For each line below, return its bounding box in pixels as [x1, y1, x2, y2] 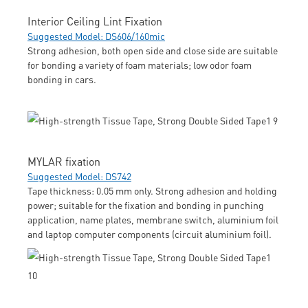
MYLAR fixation [27, 153, 100, 168]
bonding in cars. [27, 72, 96, 85]
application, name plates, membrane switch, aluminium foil [27, 212, 278, 225]
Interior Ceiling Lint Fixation [27, 13, 162, 28]
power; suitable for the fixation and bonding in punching [27, 198, 264, 211]
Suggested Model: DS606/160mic [27, 29, 165, 42]
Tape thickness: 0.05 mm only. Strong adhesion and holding [27, 184, 277, 197]
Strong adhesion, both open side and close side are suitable [27, 43, 278, 56]
